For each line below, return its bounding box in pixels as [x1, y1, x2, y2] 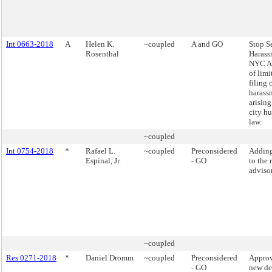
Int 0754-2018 [6, 146, 53, 155]
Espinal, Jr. [86, 156, 121, 165]
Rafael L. [86, 146, 115, 155]
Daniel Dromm [86, 253, 134, 262]
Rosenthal [86, 49, 119, 58]
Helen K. [86, 39, 114, 49]
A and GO [191, 39, 223, 49]
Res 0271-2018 [6, 253, 56, 262]
